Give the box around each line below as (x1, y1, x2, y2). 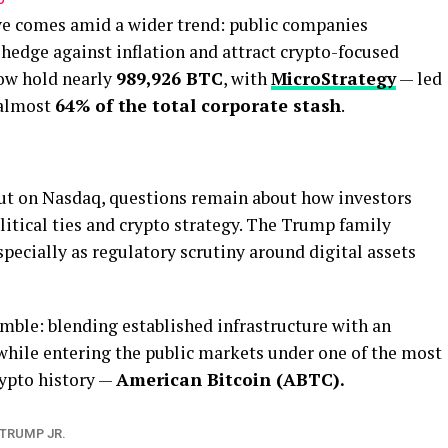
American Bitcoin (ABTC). (116, 368, 345, 391)
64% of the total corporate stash (55, 94, 341, 117)
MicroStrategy (271, 67, 396, 90)
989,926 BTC (116, 67, 223, 90)
